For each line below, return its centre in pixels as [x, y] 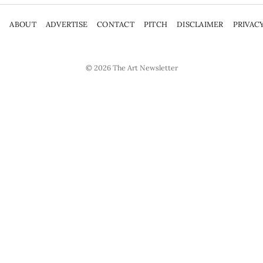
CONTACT [116, 24]
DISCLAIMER [200, 24]
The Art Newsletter [145, 67]
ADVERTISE [67, 24]
